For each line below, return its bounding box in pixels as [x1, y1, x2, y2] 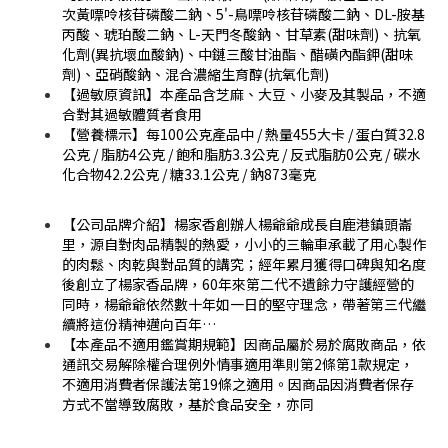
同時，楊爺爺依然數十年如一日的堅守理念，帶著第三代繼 [62, 293, 426, 314]
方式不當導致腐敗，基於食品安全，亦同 [62, 393, 314, 414]
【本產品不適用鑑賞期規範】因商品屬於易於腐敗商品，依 [62, 333, 426, 354]
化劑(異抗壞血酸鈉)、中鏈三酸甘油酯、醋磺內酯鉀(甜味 [62, 43, 413, 64]
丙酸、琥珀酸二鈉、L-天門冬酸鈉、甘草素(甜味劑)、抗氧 [62, 23, 421, 44]
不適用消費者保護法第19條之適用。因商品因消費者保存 [62, 373, 414, 394]
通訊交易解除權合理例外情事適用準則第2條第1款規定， [62, 353, 414, 374]
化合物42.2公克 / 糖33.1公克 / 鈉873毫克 [62, 163, 316, 184]
